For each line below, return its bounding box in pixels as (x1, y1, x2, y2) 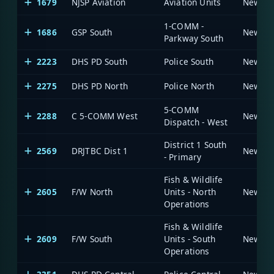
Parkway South (164, 32, 224, 45)
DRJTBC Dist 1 (72, 145, 128, 157)
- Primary (164, 151, 202, 163)
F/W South (72, 233, 113, 245)
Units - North (164, 186, 217, 198)
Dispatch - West (164, 116, 228, 128)
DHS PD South (72, 56, 127, 68)
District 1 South (164, 139, 227, 151)
